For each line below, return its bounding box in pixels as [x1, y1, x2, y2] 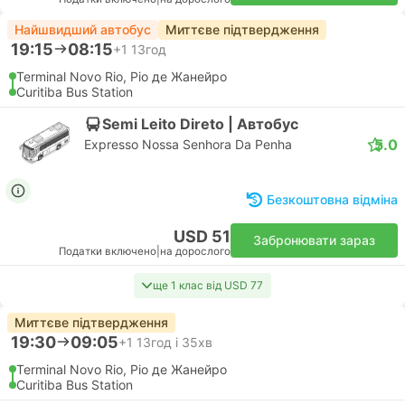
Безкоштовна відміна [267, 192, 398, 207]
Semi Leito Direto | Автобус [102, 114, 298, 133]
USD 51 [174, 227, 231, 246]
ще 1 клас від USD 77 [153, 278, 263, 292]
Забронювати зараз [253, 232, 375, 248]
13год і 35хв [137, 334, 212, 350]
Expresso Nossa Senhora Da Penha [84, 137, 292, 152]
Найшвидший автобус [14, 22, 151, 37]
